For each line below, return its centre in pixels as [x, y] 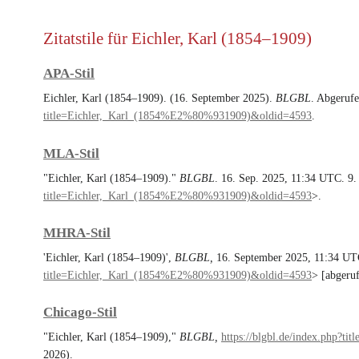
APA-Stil [69, 74]
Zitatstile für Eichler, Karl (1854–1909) [177, 39]
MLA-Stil [71, 153]
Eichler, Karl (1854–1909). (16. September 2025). [159, 99]
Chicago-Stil [80, 313]
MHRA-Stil [77, 233]
